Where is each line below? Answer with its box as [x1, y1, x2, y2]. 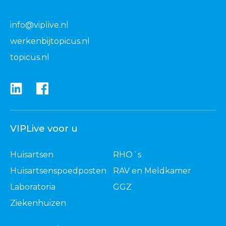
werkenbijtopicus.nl [10, 36, 90, 46]
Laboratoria [10, 182, 55, 192]
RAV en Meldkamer [113, 165, 191, 176]
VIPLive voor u [10, 123, 78, 134]
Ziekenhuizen [10, 198, 66, 208]
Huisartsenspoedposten [10, 165, 106, 176]
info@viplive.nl [10, 20, 69, 30]
